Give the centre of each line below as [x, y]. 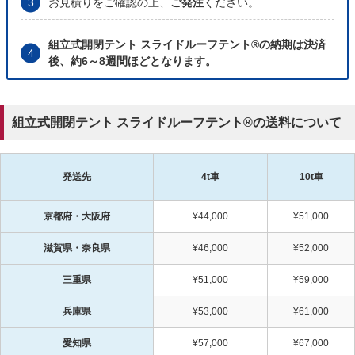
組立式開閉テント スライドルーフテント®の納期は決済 [187, 45]
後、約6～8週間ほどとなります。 [132, 61]
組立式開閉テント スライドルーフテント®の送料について [177, 122]
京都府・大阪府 [77, 216]
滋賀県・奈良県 [77, 248]
